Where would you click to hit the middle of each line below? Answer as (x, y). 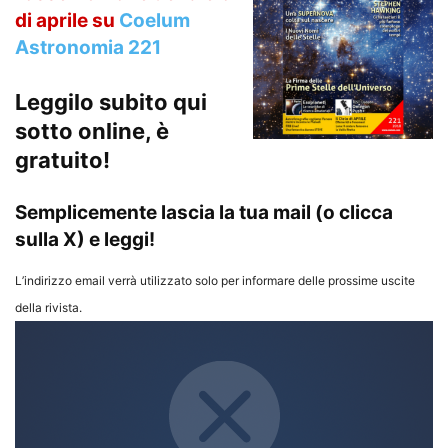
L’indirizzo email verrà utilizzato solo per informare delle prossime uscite (215, 280)
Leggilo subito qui (111, 101)
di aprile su (67, 20)
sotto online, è (92, 130)
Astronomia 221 (88, 47)
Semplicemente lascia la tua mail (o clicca (204, 212)
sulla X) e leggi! (85, 239)
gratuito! (62, 159)
